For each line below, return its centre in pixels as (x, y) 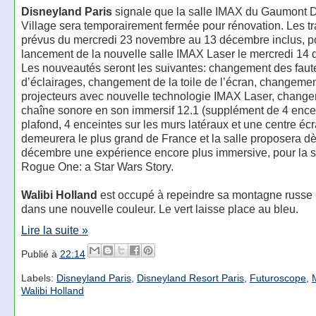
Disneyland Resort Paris (190, 278)
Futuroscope (278, 278)
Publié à (40, 254)
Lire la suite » (54, 230)
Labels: (38, 278)
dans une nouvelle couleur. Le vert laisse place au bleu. (159, 208)
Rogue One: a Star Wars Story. (97, 166)
